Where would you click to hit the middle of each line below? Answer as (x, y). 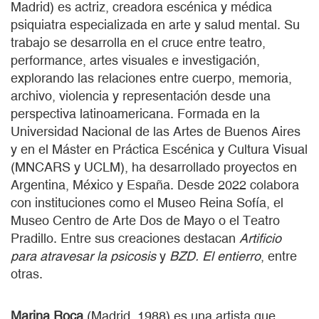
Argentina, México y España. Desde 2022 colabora (155, 184)
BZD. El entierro (215, 256)
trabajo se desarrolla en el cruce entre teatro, (138, 42)
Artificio (260, 238)
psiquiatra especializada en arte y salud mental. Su (155, 24)
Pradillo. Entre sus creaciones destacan (125, 238)
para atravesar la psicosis (83, 256)
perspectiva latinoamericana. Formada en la (135, 113)
